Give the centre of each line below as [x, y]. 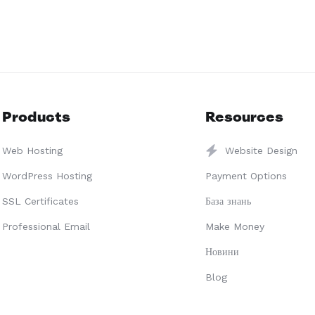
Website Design [262, 150]
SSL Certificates [40, 201]
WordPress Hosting [47, 176]
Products [36, 117]
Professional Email [46, 226]
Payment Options [246, 176]
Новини [223, 252]
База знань [229, 201]
